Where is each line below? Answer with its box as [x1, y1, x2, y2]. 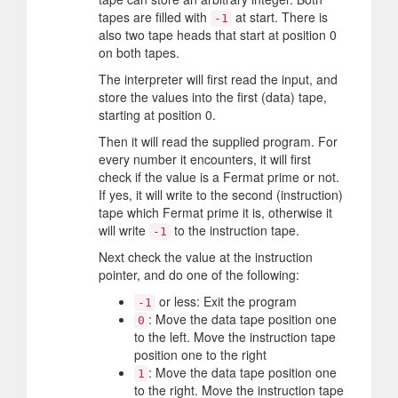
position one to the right [134, 345, 267, 363]
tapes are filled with [99, 7, 211, 26]
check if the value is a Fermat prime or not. [99, 167, 339, 186]
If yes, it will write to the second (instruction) [99, 185, 343, 203]
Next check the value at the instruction [99, 247, 313, 266]
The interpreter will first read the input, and [99, 69, 338, 88]
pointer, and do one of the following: [99, 265, 299, 283]
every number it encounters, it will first [99, 149, 311, 168]
